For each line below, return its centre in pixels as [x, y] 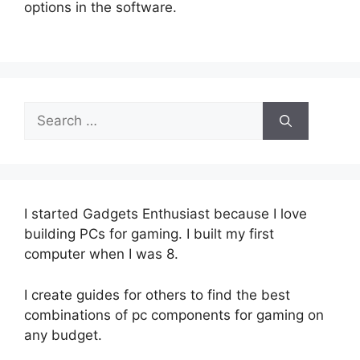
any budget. [63, 335]
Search [46, 111]
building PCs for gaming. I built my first [149, 234]
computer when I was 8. [101, 254]
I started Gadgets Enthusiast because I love [166, 214]
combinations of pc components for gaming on [174, 315]
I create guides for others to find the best [157, 295]
